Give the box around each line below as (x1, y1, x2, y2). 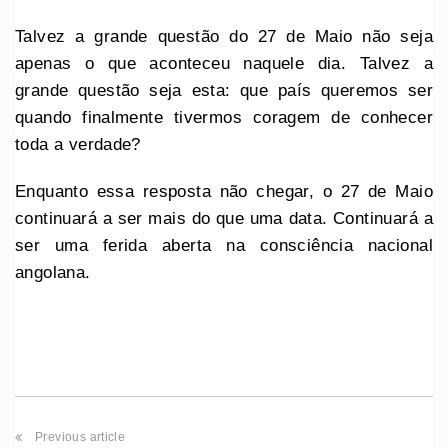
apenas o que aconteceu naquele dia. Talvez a (15, 53, 433, 73)
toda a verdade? (15, 134, 141, 154)
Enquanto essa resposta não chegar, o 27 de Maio (15, 181, 433, 201)
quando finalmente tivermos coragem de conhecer (15, 107, 433, 127)
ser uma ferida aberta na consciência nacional (15, 235, 433, 255)
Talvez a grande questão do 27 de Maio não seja (15, 26, 433, 46)
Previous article (35, 429, 126, 444)
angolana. (15, 262, 91, 282)
